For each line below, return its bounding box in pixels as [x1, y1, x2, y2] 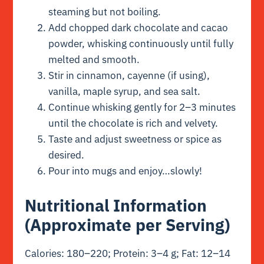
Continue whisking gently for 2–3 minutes [48, 101, 236, 114]
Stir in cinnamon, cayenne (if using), [48, 69, 210, 82]
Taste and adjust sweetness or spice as [48, 133, 222, 146]
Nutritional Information [25, 194, 207, 217]
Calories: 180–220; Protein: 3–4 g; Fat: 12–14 [25, 246, 231, 260]
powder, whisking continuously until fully [48, 37, 234, 51]
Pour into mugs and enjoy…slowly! [48, 164, 203, 178]
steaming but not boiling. [48, 5, 161, 19]
